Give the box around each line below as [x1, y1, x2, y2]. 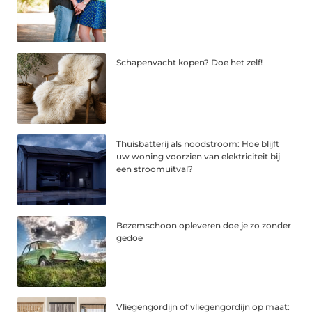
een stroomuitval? [116, 164, 194, 175]
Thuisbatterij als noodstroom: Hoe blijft [116, 139, 280, 150]
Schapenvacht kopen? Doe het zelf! [116, 57, 263, 68]
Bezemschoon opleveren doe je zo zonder [116, 220, 292, 231]
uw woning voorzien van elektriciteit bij [116, 151, 281, 162]
